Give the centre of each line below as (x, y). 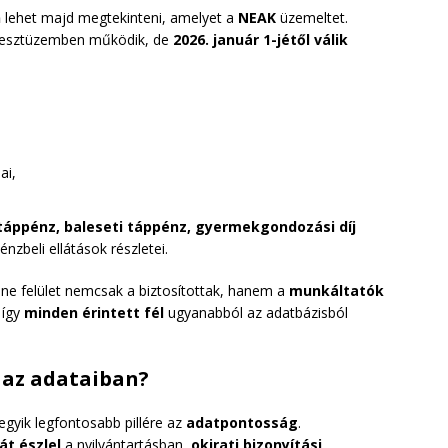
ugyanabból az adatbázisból (256, 312)
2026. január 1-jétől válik (260, 39)
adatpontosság (242, 422)
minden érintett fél (94, 312)
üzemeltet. (312, 17)
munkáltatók (336, 290)
